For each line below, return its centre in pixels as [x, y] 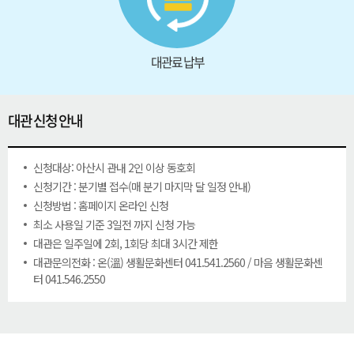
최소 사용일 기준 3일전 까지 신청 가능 [114, 224]
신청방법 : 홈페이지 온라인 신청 [101, 205]
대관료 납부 [177, 62]
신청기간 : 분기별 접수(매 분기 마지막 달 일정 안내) [142, 186]
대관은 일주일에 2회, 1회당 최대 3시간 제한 [126, 243]
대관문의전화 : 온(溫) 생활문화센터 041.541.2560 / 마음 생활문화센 [178, 262]
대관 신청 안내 [45, 121]
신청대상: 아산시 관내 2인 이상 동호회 [114, 168]
